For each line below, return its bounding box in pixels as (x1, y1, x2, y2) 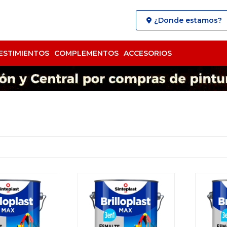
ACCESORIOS (124, 49, 172, 58)
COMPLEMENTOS (54, 49, 119, 58)
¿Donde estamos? (154, 16, 222, 25)
